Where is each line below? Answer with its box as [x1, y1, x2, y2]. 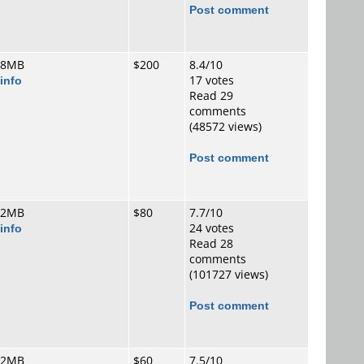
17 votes [189, 72, 234, 88]
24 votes [189, 220, 234, 236]
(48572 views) [189, 119, 262, 134]
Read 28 [189, 236, 233, 251]
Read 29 [189, 88, 233, 103]
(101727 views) [189, 266, 268, 282]
